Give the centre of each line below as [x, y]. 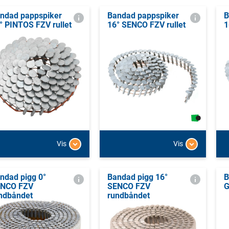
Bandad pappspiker [143, 16]
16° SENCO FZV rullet [146, 25]
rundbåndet [128, 195]
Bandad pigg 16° [137, 177]
